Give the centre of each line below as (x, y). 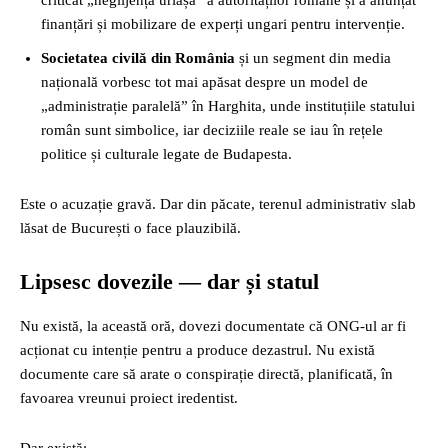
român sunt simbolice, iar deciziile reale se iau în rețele (212, 130)
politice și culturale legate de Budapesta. (166, 154)
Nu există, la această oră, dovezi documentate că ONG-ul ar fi (213, 326)
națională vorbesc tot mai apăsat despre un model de (204, 82)
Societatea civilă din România (138, 58)
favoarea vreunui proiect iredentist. (129, 398)
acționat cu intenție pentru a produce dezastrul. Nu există (197, 350)
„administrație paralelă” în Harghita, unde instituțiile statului (228, 106)
